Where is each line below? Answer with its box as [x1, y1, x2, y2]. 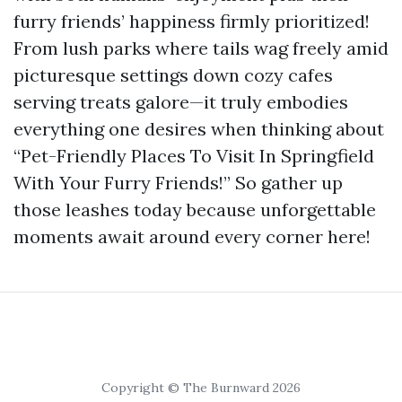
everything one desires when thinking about [13, 118, 384, 140]
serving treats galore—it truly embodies [13, 91, 348, 113]
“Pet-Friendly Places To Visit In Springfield [13, 144, 374, 167]
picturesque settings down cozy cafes [13, 64, 333, 86]
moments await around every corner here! [13, 225, 371, 248]
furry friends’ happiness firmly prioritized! [13, 10, 370, 32]
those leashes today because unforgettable [13, 198, 376, 221]
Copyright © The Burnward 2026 [101, 380, 301, 396]
